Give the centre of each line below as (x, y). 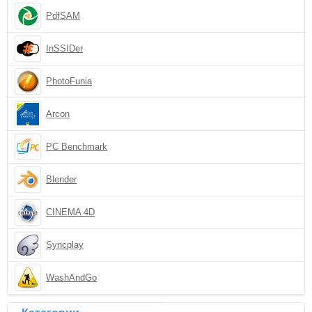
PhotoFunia (69, 81)
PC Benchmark (77, 147)
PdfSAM (63, 16)
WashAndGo (72, 278)
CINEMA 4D (71, 212)
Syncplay (65, 245)
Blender (62, 179)
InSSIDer (65, 48)
